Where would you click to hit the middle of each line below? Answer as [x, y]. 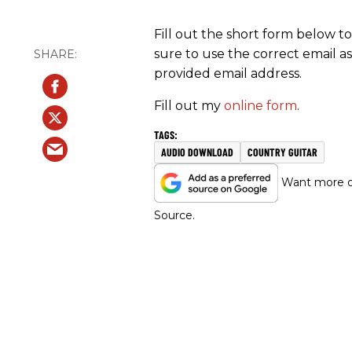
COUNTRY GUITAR [282, 152]
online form [260, 105]
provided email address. [228, 73]
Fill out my [189, 105]
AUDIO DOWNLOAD [197, 152]
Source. [174, 215]
